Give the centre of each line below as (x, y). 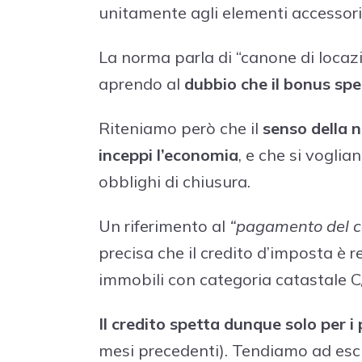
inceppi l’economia (168, 154)
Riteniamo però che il (181, 128)
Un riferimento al (164, 225)
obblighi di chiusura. (175, 181)
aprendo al (141, 83)
